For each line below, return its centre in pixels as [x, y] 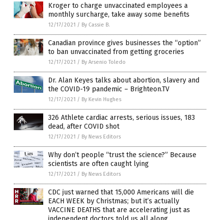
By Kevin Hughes [101, 100]
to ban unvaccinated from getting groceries [116, 52]
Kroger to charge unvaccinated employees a [118, 6]
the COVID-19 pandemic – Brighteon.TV [109, 89]
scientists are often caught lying [98, 164]
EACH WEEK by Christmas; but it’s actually [114, 201]
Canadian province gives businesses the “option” [124, 43]
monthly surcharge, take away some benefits [119, 15]
